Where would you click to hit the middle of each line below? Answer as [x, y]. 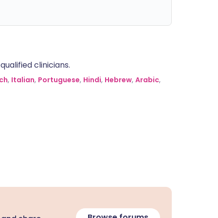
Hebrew [118, 80]
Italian [23, 80]
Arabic [147, 80]
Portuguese [59, 80]
